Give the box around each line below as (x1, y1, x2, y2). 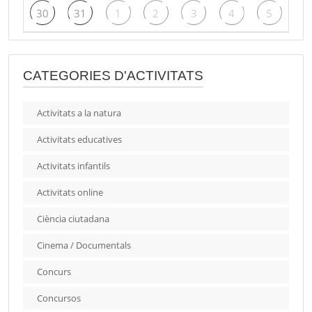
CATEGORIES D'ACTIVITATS (23, 68, 203, 84)
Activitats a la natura (37, 107, 121, 120)
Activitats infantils (37, 159, 110, 173)
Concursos (37, 292, 81, 305)
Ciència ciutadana (37, 212, 109, 226)
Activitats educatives (37, 133, 122, 146)
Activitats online (37, 186, 103, 199)
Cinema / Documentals (37, 239, 131, 252)
